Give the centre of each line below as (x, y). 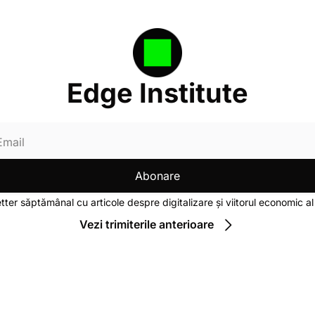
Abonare (157, 176)
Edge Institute (157, 93)
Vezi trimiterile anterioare (146, 225)
